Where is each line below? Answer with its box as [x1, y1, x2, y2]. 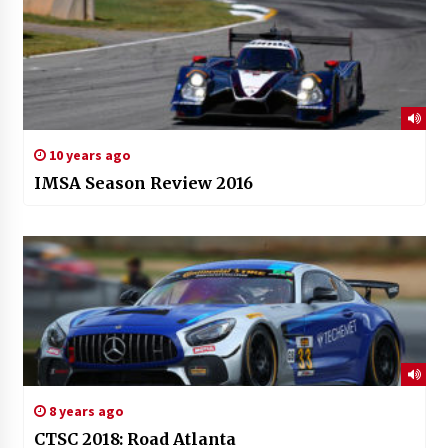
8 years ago [45, 402, 124, 421]
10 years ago [45, 146, 131, 165]
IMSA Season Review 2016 [33, 173, 253, 194]
